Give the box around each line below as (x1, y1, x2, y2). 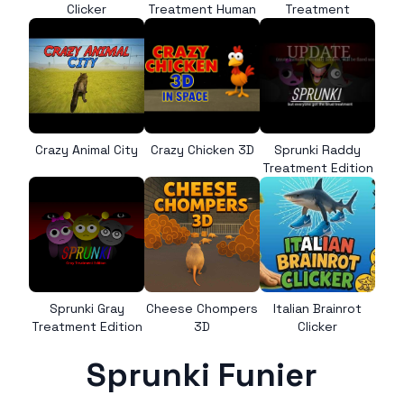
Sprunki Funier (87, 354, 317, 396)
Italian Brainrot (273, 300, 362, 317)
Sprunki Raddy (274, 142, 361, 158)
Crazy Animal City (35, 142, 138, 158)
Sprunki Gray (49, 300, 124, 317)
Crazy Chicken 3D (150, 142, 254, 158)
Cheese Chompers (146, 300, 258, 317)
